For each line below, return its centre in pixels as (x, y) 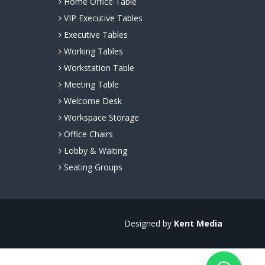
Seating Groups (92, 167)
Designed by (149, 224)
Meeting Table (90, 85)
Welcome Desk (91, 101)
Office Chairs (87, 134)
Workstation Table (98, 68)
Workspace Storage (100, 118)
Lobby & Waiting (94, 151)
